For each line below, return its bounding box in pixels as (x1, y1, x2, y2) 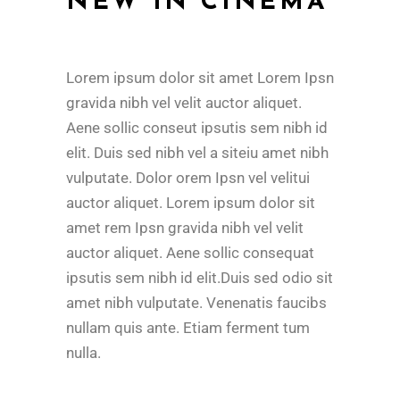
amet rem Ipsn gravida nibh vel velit (66, 219, 304, 237)
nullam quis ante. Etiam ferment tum (66, 319, 310, 337)
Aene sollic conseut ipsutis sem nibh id (66, 119, 328, 137)
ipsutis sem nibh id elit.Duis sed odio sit (66, 269, 333, 287)
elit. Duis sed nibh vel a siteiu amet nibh (66, 144, 329, 162)
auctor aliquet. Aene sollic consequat (66, 244, 314, 262)
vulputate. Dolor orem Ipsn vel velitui (66, 169, 310, 187)
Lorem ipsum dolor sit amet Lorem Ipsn (66, 69, 334, 87)
